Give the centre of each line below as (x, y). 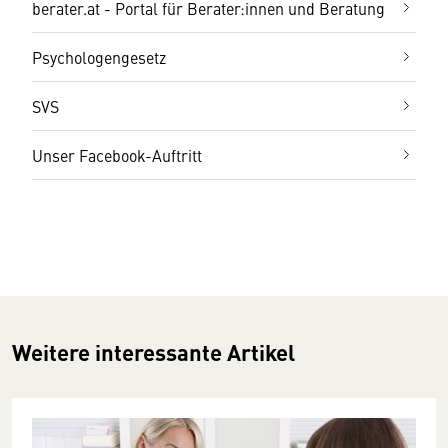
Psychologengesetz (99, 57)
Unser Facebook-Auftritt (117, 155)
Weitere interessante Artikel (153, 352)
